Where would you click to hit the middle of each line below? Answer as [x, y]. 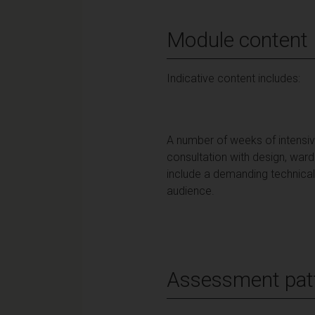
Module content [237, 39]
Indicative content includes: [233, 78]
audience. [191, 191]
